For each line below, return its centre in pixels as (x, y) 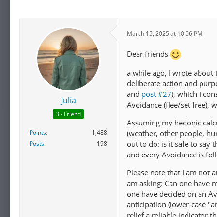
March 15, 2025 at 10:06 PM (165, 33)
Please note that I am (163, 173)
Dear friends (148, 54)
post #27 (156, 94)
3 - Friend (68, 114)
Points (38, 133)
